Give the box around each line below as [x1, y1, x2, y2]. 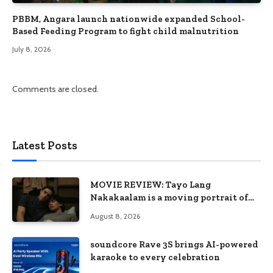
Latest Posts [12, 138, 77, 152]
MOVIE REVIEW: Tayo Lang [90, 179, 211, 190]
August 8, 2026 [90, 211, 140, 221]
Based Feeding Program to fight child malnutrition [12, 25, 239, 37]
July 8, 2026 [12, 44, 51, 54]
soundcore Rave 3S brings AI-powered [90, 239, 258, 250]
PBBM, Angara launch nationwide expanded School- [12, 13, 245, 24]
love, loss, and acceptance [90, 204, 204, 216]
